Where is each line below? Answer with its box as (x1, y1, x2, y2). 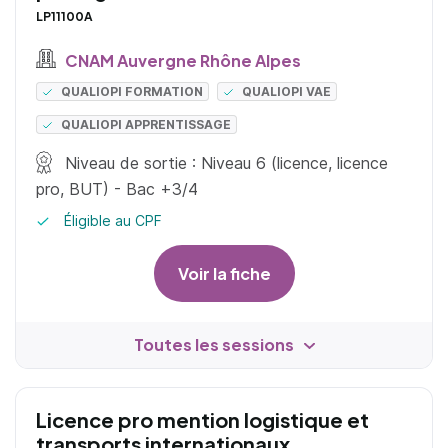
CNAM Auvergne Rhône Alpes (61, 49, 301, 71)
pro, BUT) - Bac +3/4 (36, 179, 198, 200)
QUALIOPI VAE (242, 84, 332, 100)
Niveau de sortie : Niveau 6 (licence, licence (60, 153, 389, 174)
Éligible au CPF (60, 212, 162, 230)
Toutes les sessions (133, 334, 294, 356)
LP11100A (36, 8, 93, 24)
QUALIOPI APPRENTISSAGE (61, 117, 232, 133)
